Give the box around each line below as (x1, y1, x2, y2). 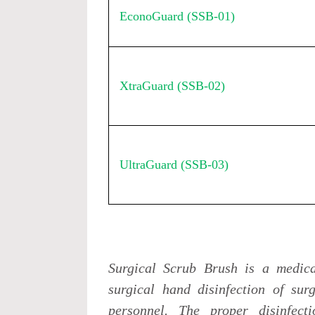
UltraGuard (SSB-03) (120, 157, 229, 172)
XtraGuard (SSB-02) (120, 79, 226, 93)
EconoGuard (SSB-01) (120, 9, 236, 23)
